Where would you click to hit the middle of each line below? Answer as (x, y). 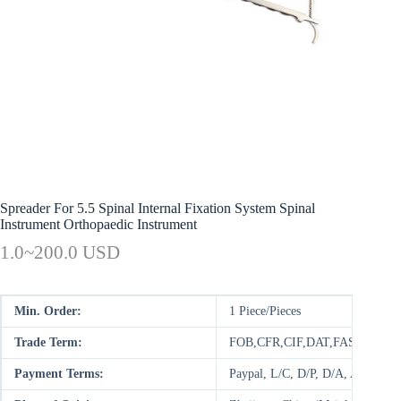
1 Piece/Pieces (265, 311)
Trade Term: (48, 342)
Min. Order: (48, 311)
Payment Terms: (59, 373)
